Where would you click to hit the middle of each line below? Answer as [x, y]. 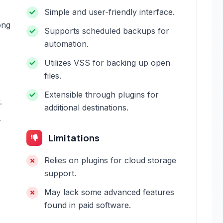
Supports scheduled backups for [107, 31]
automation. [67, 44]
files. [53, 76]
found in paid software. [88, 205]
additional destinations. [87, 108]
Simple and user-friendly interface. [110, 12]
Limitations [74, 138]
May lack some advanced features [110, 192]
